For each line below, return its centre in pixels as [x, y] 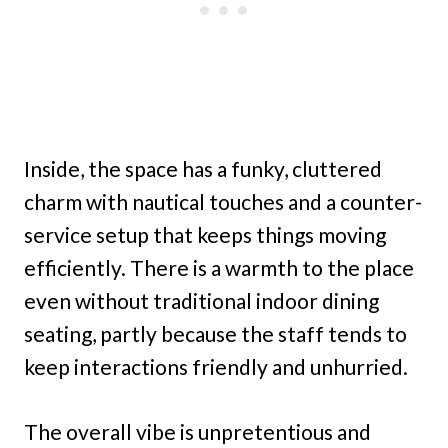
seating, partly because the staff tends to [215, 334]
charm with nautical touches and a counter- [223, 202]
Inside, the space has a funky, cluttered [203, 169]
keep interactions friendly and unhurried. [216, 367]
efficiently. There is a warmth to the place [219, 268]
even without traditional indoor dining [201, 301]
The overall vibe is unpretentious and [197, 432]
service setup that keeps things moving [205, 235]
